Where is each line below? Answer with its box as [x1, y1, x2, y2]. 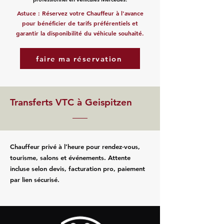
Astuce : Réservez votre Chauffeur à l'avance [16, 9, 143, 17]
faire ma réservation [36, 53, 122, 63]
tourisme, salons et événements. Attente [10, 153, 130, 161]
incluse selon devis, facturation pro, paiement [10, 164, 145, 172]
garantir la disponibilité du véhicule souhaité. [16, 29, 144, 37]
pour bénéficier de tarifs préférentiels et [22, 19, 138, 27]
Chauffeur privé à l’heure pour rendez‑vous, [10, 142, 140, 150]
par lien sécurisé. [10, 175, 59, 183]
